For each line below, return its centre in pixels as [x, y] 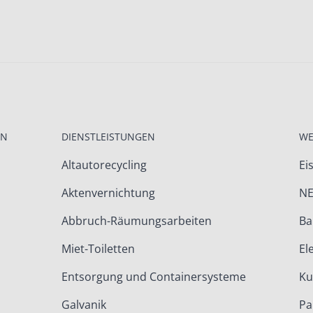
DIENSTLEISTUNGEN [108, 137]
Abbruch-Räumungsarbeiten [136, 221]
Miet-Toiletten [98, 249]
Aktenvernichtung [108, 193]
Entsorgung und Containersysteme [153, 277]
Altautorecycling [104, 165]
